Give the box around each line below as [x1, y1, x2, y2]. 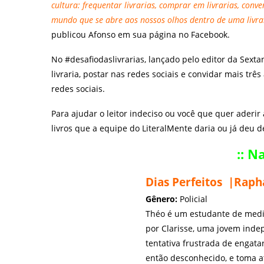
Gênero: [146, 193, 177, 204]
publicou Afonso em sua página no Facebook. [51, 29, 235, 40]
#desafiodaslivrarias [65, 54, 144, 65]
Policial [177, 193, 210, 204]
